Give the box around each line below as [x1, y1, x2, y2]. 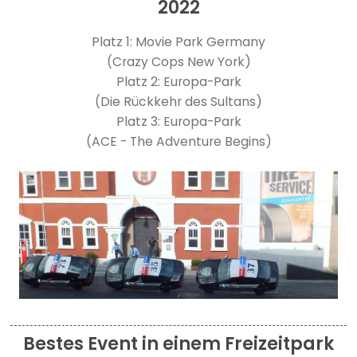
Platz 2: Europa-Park [116, 72, 241, 91]
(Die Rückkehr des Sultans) [95, 92, 262, 111]
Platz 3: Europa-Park [116, 112, 241, 131]
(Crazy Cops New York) [106, 52, 251, 71]
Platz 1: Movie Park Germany [92, 32, 265, 51]
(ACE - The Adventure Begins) [85, 131, 272, 151]
